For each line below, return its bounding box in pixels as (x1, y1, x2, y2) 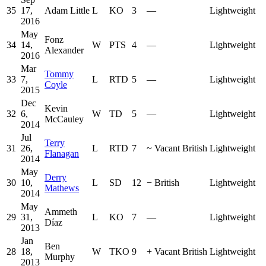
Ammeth (45, 207, 77, 217)
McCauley (45, 114, 84, 125)
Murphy (45, 252, 75, 262)
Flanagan (45, 148, 79, 159)
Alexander (45, 45, 84, 56)
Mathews (45, 183, 79, 194)
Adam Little (45, 5, 90, 16)
